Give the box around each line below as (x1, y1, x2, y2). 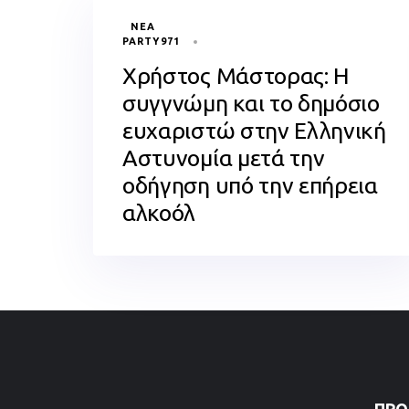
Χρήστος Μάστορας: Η (122, 63, 351, 89)
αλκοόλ (122, 200, 196, 225)
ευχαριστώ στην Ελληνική (122, 118, 386, 143)
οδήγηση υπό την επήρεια (122, 173, 378, 198)
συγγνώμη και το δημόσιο (122, 90, 380, 116)
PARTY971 (122, 36, 180, 47)
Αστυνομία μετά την (122, 145, 325, 171)
